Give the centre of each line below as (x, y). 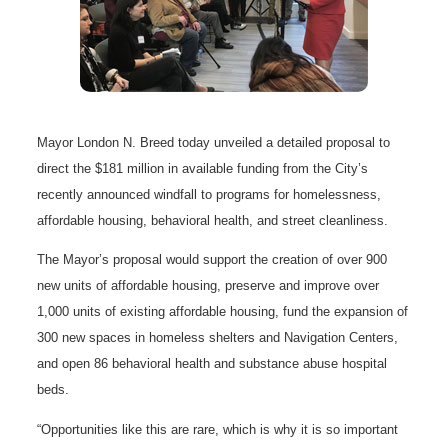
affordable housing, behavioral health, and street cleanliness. (213, 221)
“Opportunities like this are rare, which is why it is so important (218, 429)
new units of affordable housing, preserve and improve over (208, 286)
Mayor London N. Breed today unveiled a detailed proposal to (214, 143)
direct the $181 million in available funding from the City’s (203, 169)
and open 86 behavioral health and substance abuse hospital (212, 364)
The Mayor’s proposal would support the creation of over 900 (212, 260)
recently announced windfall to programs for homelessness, (209, 195)
